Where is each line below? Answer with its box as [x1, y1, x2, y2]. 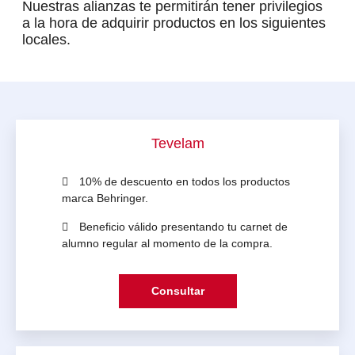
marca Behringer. [62, 191, 148, 204]
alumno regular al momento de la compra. [62, 236, 273, 250]
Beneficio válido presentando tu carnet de [76, 219, 288, 233]
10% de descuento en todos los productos [76, 174, 290, 188]
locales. [22, 31, 71, 48]
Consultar [151, 284, 204, 297]
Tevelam [151, 135, 204, 151]
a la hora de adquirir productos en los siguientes [22, 14, 326, 31]
